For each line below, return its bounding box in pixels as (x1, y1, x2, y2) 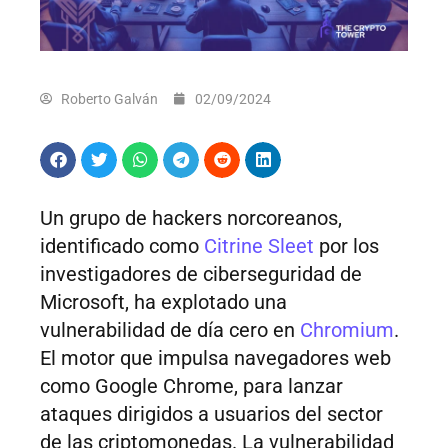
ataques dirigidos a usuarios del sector (40, 402, 383, 427)
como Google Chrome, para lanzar (40, 374, 343, 399)
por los (314, 234, 379, 259)
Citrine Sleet (199, 234, 314, 259)
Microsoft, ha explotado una (40, 290, 287, 315)
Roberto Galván (61, 91, 158, 108)
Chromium (300, 318, 394, 343)
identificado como (40, 234, 199, 259)
